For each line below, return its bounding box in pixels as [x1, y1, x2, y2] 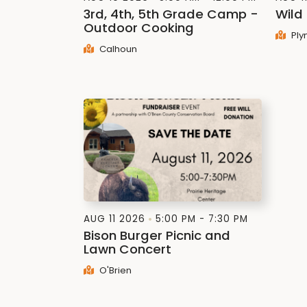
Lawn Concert [84, 241, 171, 258]
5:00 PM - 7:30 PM [156, 212, 248, 225]
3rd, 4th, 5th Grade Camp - [84, 5, 258, 23]
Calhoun [97, 42, 137, 56]
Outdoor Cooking [84, 19, 194, 36]
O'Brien [97, 264, 132, 277]
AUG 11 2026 [84, 212, 145, 225]
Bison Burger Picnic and [84, 227, 230, 244]
